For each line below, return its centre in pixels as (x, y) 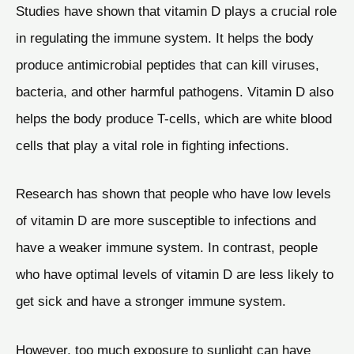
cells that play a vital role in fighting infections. (153, 145)
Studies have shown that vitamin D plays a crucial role (176, 11)
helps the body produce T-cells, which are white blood (174, 118)
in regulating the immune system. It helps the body (165, 38)
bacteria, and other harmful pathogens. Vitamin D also (175, 91)
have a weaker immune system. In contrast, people (167, 248)
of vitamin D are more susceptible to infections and (166, 221)
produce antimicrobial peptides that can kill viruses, (168, 64)
